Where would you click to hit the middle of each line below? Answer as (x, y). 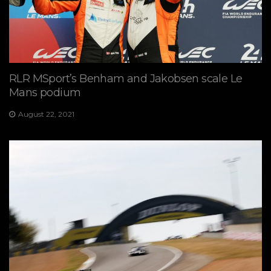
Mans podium (45, 92)
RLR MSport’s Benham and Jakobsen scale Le (126, 78)
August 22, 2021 (46, 114)
